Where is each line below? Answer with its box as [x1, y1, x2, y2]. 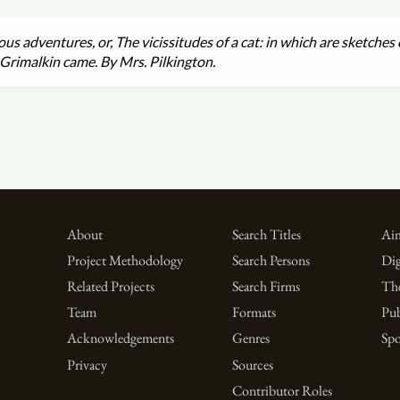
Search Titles [231, 225, 301, 244]
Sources [231, 354, 273, 374]
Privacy [66, 354, 107, 374]
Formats [231, 303, 276, 322]
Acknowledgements [66, 329, 174, 348]
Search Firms [231, 277, 300, 296]
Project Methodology [66, 251, 183, 271]
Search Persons [231, 251, 310, 271]
